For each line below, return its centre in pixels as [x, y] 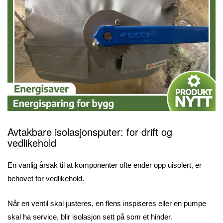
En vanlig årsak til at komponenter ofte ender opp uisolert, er [105, 165]
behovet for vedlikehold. [47, 179]
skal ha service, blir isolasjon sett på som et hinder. [91, 217]
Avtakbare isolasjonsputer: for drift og [90, 132]
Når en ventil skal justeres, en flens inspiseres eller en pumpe [107, 203]
